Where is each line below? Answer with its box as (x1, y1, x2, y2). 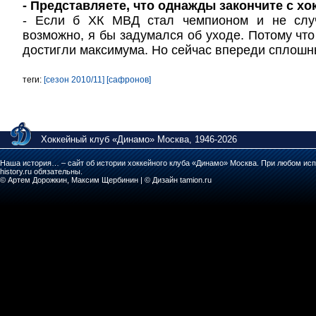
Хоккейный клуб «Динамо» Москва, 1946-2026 (41, 134, 237, 145)
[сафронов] (107, 75, 151, 85)
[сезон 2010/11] (44, 75, 104, 85)
